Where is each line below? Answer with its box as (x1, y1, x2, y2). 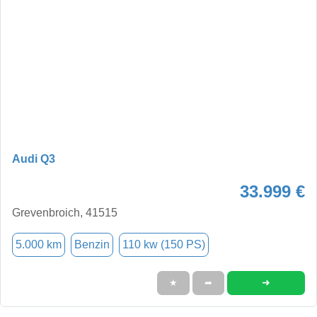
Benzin (74, 238, 110, 250)
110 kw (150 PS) (122, 238, 205, 250)
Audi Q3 (12, 152, 55, 165)
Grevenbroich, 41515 (12, 206, 117, 219)
